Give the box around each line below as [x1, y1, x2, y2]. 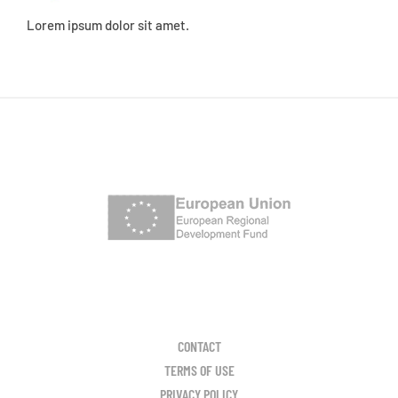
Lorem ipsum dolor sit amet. [27, 16, 189, 33]
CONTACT [177, 337, 221, 354]
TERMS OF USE [163, 361, 235, 378]
